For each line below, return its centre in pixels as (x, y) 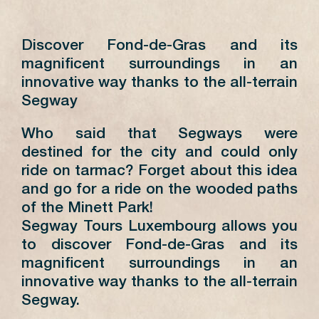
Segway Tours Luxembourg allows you (159, 227)
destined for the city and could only (159, 153)
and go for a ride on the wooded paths (159, 190)
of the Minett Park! (87, 209)
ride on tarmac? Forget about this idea (159, 172)
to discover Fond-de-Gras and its (159, 246)
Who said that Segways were (159, 135)
